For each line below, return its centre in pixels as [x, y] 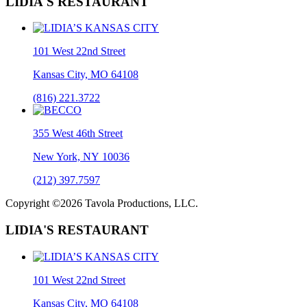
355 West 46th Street [78, 134]
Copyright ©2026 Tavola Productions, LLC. [102, 204]
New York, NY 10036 [81, 157]
